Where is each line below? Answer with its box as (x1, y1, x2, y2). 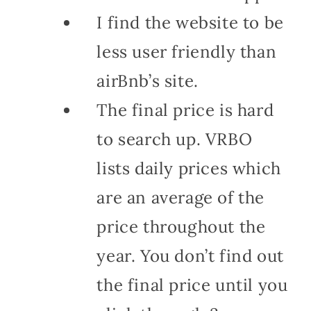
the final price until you (96, 274, 288, 296)
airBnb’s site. (96, 69, 199, 92)
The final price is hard (96, 99, 274, 121)
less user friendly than (96, 40, 277, 62)
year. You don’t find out (96, 244, 284, 267)
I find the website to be (96, 11, 284, 33)
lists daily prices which (96, 157, 281, 179)
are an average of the (96, 186, 264, 208)
